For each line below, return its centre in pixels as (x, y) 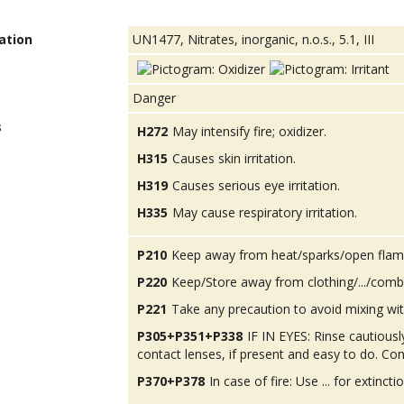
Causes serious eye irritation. (257, 186)
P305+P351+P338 (190, 336)
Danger (155, 98)
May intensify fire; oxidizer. (250, 132)
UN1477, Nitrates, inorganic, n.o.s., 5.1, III (254, 39)
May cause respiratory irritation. (265, 213)
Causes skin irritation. (234, 159)
